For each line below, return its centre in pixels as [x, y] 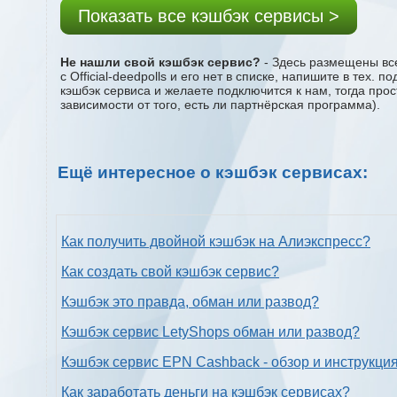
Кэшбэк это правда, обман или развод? [190, 302]
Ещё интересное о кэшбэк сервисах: [213, 172]
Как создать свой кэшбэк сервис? [170, 272]
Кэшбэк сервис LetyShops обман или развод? [210, 332]
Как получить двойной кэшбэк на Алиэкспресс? [216, 242]
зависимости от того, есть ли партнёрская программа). [220, 104]
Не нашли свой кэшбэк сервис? [160, 62]
